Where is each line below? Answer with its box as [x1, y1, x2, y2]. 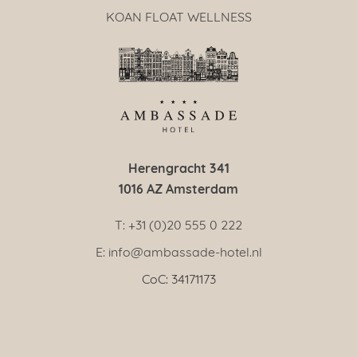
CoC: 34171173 [141, 269, 216, 286]
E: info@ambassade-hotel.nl [95, 242, 262, 259]
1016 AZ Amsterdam [119, 178, 238, 198]
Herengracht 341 [127, 158, 229, 177]
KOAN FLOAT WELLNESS [105, 7, 252, 24]
